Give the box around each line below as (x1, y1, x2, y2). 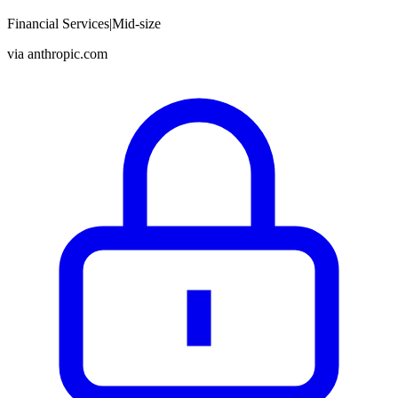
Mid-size (112, 16, 161, 32)
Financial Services (7, 16, 109, 32)
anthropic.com (28, 46, 107, 62)
